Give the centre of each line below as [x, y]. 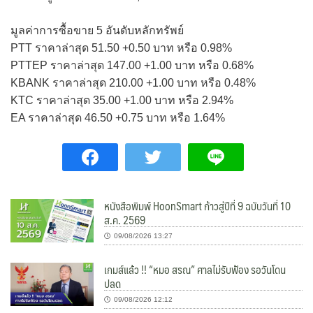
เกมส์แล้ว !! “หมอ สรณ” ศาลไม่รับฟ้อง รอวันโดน [195, 269]
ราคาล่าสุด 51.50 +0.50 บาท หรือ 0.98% [133, 48]
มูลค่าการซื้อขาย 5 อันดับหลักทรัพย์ [97, 30]
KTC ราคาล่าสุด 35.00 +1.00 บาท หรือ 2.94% [122, 100]
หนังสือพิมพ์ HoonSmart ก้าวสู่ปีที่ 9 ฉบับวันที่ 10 [198, 205]
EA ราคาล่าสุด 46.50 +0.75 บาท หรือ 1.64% [118, 117]
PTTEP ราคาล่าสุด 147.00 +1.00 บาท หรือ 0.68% [132, 65]
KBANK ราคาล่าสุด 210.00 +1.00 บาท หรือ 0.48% [133, 82]
